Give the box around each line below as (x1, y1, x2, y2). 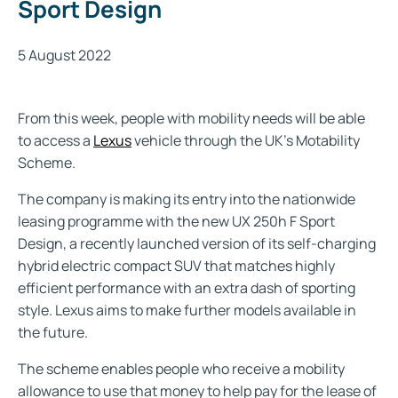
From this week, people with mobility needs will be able (18, 107, 365, 128)
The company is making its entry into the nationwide (18, 188, 355, 209)
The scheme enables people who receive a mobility (18, 358, 345, 378)
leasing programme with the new (18, 211, 232, 231)
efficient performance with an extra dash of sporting (18, 277, 355, 298)
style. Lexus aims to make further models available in (18, 299, 356, 320)
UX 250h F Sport (232, 211, 335, 231)
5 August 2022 (18, 44, 111, 65)
